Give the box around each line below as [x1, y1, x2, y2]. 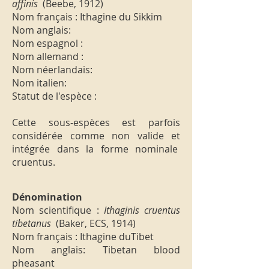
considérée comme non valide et [12, 129, 180, 142]
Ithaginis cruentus [103, 204, 180, 217]
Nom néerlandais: [12, 63, 92, 76]
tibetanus [12, 217, 51, 230]
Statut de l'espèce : [12, 89, 97, 103]
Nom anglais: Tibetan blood [12, 243, 180, 256]
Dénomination [12, 190, 82, 204]
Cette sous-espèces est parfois [12, 116, 180, 129]
